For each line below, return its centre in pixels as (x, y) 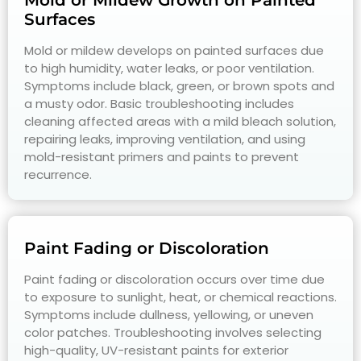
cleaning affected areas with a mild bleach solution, (180, 122)
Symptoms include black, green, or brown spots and (179, 86)
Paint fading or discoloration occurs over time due (174, 280)
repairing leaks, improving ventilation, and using (165, 139)
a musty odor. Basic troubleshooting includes (159, 104)
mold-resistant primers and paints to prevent (162, 157)
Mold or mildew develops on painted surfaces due (174, 51)
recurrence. (58, 175)
